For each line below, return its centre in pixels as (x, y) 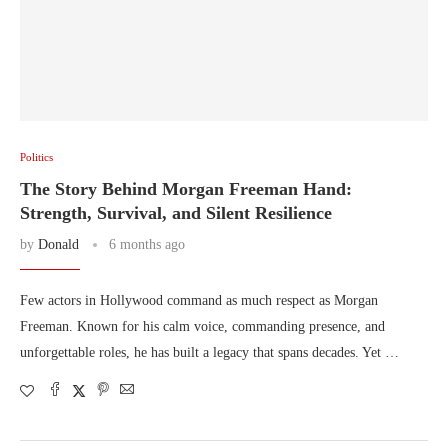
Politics (36, 157)
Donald (58, 244)
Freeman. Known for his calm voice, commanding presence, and (202, 326)
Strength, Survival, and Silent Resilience (176, 213)
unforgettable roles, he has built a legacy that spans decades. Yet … (209, 352)
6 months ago (147, 244)
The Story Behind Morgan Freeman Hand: (186, 189)
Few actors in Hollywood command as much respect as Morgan (199, 300)
